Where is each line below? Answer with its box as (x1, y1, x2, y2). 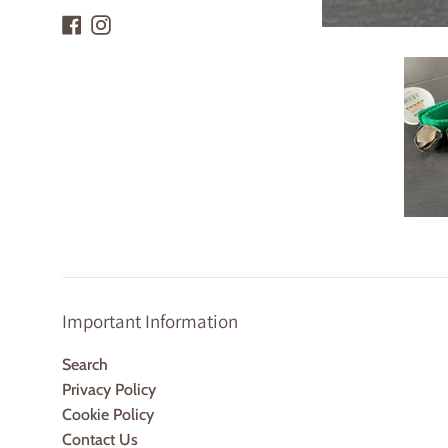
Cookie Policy (62, 404, 154, 424)
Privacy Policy (62, 379, 156, 399)
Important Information (62, 308, 238, 333)
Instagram (110, 13, 178, 32)
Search (62, 354, 108, 374)
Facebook (81, 13, 145, 32)
